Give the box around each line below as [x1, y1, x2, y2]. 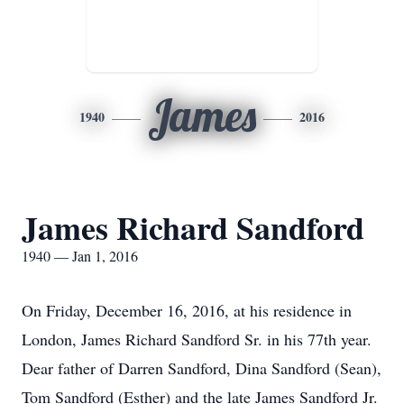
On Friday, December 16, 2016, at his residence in [22, 299, 352, 321]
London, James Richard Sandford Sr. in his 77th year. [22, 328, 372, 350]
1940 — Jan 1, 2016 [22, 246, 138, 265]
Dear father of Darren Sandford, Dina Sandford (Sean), [22, 357, 381, 379]
